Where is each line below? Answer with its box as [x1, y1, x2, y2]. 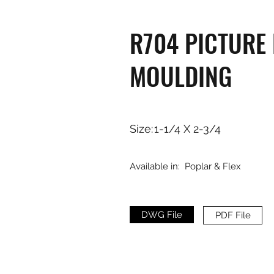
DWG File [141, 209, 182, 221]
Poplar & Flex [185, 161, 241, 172]
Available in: [130, 161, 180, 172]
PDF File [215, 210, 251, 221]
